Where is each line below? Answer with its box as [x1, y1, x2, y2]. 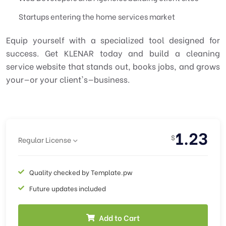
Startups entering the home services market [19, 11, 175, 22]
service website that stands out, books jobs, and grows [6, 60, 220, 72]
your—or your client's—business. [6, 73, 130, 85]
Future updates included [29, 183, 106, 193]
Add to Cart [99, 212, 140, 223]
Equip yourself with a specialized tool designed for [6, 34, 220, 45]
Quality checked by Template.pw [29, 167, 133, 177]
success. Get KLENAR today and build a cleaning [6, 47, 220, 59]
